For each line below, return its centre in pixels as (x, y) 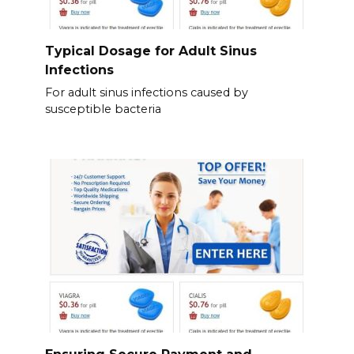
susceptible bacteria (103, 109)
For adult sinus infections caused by (146, 93)
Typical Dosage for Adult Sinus (151, 51)
